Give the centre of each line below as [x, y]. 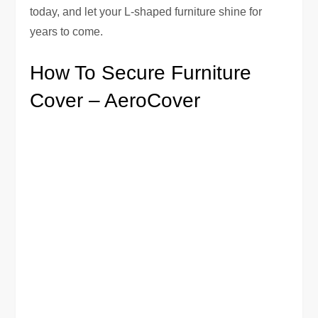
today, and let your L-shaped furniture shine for [146, 11]
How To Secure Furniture [141, 72]
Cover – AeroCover [115, 100]
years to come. [67, 31]
